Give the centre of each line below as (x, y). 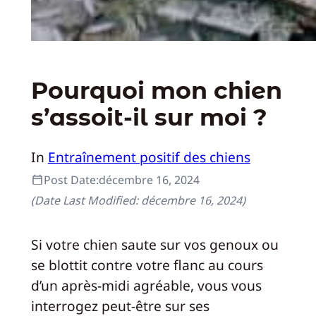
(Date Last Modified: (86, 200)
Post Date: (71, 180)
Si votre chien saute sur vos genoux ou (154, 244)
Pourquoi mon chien (156, 91)
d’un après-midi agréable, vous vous (146, 285)
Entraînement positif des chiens (149, 157)
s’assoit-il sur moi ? (149, 117)
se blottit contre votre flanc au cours (147, 265)
